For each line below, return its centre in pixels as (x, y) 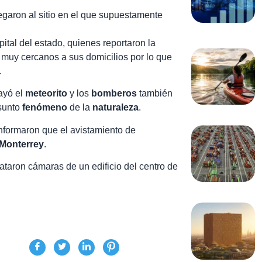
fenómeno (45, 108)
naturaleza (116, 108)
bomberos (114, 94)
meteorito (46, 94)
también (155, 94)
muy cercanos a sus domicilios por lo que (87, 57)
